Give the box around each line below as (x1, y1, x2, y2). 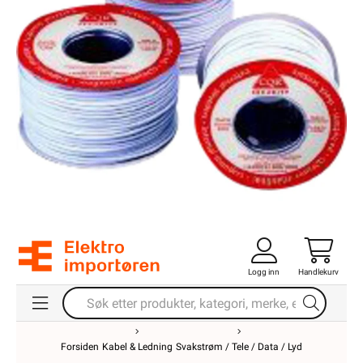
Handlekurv (298, 267, 339, 276)
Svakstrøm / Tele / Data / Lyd (176, 341, 302, 352)
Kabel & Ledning (102, 341, 173, 352)
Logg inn (248, 267, 280, 276)
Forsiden (61, 341, 99, 352)
